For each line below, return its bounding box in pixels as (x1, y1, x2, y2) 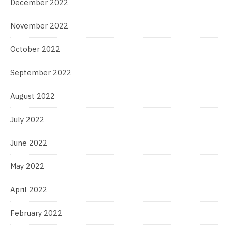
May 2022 (10, 161, 44, 171)
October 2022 (10, 44, 60, 54)
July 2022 (10, 115, 44, 124)
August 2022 (10, 91, 55, 101)
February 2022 (10, 208, 62, 218)
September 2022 (10, 68, 71, 77)
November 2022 (10, 21, 68, 31)
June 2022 (10, 138, 47, 148)
